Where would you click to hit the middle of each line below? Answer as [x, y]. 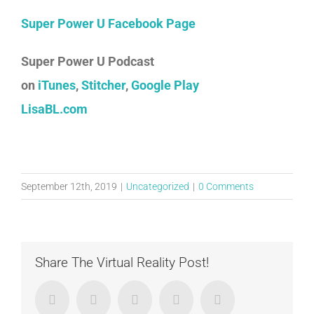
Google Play [165, 85]
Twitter [115, 299]
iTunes [57, 85]
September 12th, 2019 [69, 186]
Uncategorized [158, 186]
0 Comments [226, 186]
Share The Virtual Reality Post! [122, 262]
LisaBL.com [54, 109]
